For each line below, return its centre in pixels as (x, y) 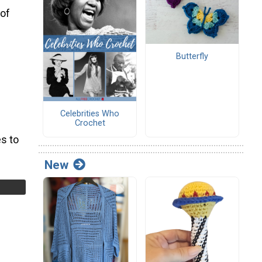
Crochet (90, 123)
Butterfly (192, 57)
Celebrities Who (90, 114)
